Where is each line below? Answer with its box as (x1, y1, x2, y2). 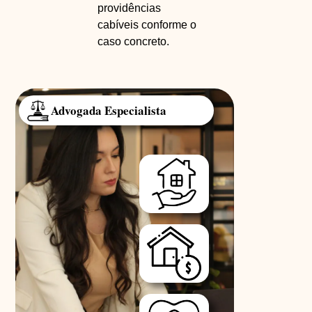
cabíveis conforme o (97, 19, 196, 31)
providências (97, 2, 161, 15)
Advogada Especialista (51, 101, 167, 119)
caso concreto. (97, 36, 169, 48)
